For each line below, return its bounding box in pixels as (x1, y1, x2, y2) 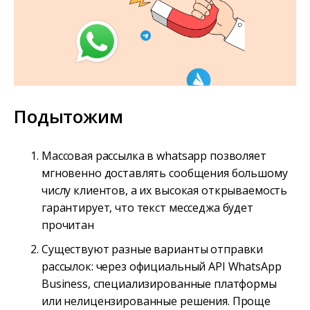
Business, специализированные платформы (42, 275, 277, 291)
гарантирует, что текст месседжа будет (42, 199, 253, 215)
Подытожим (14, 103, 123, 129)
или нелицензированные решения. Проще (42, 293, 271, 309)
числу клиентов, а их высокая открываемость (42, 182, 288, 198)
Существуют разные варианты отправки (42, 241, 264, 257)
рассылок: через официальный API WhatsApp (42, 258, 282, 274)
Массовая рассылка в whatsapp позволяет (42, 147, 266, 163)
